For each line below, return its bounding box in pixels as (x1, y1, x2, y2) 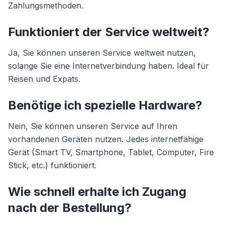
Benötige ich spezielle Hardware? (8, 98, 202, 113)
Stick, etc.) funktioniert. (8, 160, 96, 170)
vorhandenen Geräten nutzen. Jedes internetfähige (8, 134, 203, 144)
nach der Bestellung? (8, 200, 132, 215)
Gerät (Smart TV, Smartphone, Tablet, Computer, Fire (8, 147, 214, 157)
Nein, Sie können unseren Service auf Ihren (8, 121, 177, 131)
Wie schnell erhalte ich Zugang (8, 184, 186, 199)
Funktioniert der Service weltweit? (8, 25, 209, 39)
